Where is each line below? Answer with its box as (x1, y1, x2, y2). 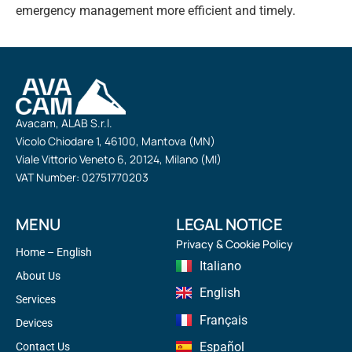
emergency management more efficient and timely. (16, 2, 295, 18)
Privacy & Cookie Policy (176, 236, 293, 251)
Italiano (200, 258, 241, 274)
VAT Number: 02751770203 (16, 169, 148, 185)
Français (200, 312, 247, 328)
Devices (16, 316, 53, 329)
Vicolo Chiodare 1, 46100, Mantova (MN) (16, 133, 215, 148)
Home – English (16, 245, 92, 258)
